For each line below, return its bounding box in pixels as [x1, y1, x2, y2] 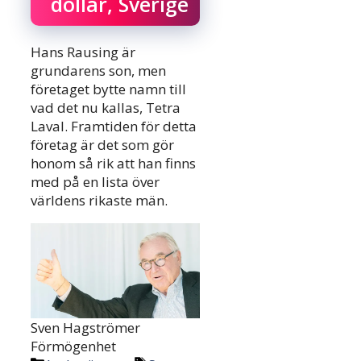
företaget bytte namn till [31, 80, 186, 99]
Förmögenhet [31, 337, 117, 356]
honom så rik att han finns [31, 154, 196, 173]
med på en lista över [31, 172, 160, 192]
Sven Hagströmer [31, 318, 141, 338]
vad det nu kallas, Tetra [31, 98, 180, 118]
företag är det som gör [31, 135, 174, 155]
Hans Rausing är [31, 43, 135, 62]
